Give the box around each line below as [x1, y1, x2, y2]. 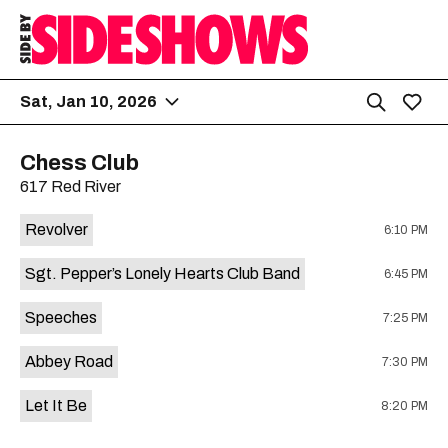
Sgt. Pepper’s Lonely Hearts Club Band [25, 265, 300, 282]
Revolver [25, 221, 88, 238]
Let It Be [25, 397, 87, 414]
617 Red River [20, 178, 121, 195]
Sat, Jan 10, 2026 [20, 93, 157, 110]
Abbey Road [25, 353, 113, 370]
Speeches [25, 309, 97, 326]
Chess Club [20, 151, 139, 175]
